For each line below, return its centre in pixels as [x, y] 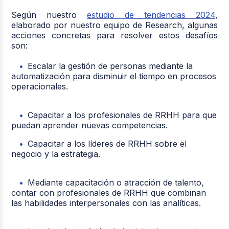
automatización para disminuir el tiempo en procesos [114, 76]
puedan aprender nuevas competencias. [90, 125]
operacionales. [41, 86]
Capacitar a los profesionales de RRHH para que [122, 115]
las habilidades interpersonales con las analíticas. [106, 203]
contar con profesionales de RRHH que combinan [109, 192]
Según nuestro [49, 15]
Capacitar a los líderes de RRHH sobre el [107, 143]
